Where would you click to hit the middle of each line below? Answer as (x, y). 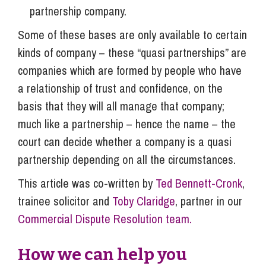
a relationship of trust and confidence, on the (120, 88)
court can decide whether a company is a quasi (125, 141)
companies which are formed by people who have (130, 70)
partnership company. (78, 11)
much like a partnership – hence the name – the (127, 123)
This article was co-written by (87, 183)
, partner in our (209, 201)
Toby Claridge (144, 201)
